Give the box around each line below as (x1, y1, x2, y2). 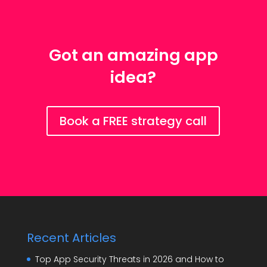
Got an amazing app (48, 44, 218, 66)
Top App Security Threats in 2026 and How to (35, 253, 224, 265)
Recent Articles (26, 229, 116, 246)
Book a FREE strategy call (60, 112, 207, 129)
